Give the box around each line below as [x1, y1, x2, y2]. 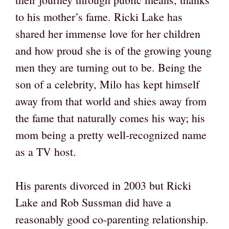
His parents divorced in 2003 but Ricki [15, 178, 191, 193]
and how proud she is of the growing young [15, 43, 212, 58]
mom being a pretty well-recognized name [15, 127, 207, 142]
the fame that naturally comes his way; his [15, 110, 205, 125]
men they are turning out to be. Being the [15, 60, 202, 75]
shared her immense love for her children [15, 26, 200, 41]
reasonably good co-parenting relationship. [15, 212, 209, 226]
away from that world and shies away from [15, 94, 207, 108]
